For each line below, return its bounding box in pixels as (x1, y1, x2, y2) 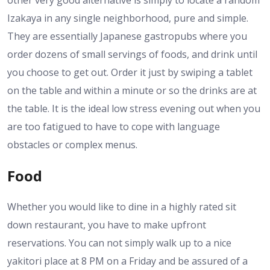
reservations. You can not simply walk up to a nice (7, 236, 231, 250)
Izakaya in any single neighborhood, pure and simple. (7, 11, 248, 25)
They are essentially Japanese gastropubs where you (7, 29, 247, 43)
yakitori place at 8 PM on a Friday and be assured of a (7, 254, 248, 268)
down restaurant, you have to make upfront (7, 218, 206, 231)
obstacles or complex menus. (7, 137, 137, 151)
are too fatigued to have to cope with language (7, 119, 220, 133)
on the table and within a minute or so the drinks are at (7, 83, 257, 97)
